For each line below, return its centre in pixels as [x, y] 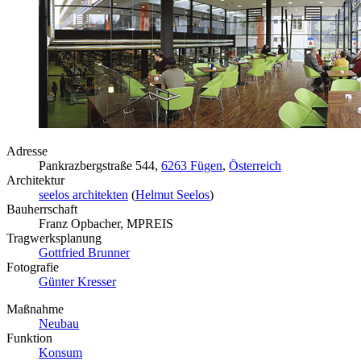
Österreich [255, 165]
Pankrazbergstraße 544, [100, 165]
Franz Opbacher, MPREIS [106, 223]
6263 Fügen [192, 165]
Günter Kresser [77, 281]
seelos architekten [83, 194]
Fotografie [33, 267]
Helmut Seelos [172, 194]
